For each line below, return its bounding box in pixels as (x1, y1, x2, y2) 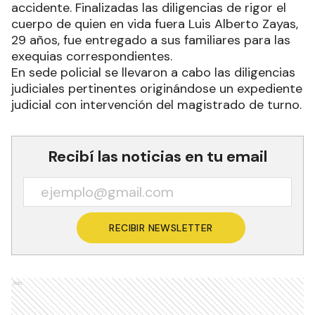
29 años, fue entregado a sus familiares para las (11, 31, 290, 49)
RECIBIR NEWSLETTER (109, 221, 213, 234)
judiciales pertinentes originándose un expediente (11, 79, 302, 97)
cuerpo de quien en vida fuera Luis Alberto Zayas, (11, 15, 298, 32)
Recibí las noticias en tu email (48, 146, 267, 167)
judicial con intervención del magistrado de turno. (11, 96, 302, 113)
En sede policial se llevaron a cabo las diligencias (11, 63, 295, 81)
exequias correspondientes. (11, 47, 172, 65)
